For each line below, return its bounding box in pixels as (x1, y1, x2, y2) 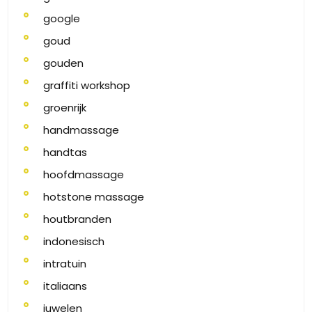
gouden (43, 56, 84, 70)
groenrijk (43, 100, 86, 115)
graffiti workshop (43, 78, 130, 93)
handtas (43, 145, 87, 159)
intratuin (43, 256, 86, 271)
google (43, 11, 80, 26)
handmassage (43, 123, 119, 137)
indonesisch (43, 234, 104, 249)
